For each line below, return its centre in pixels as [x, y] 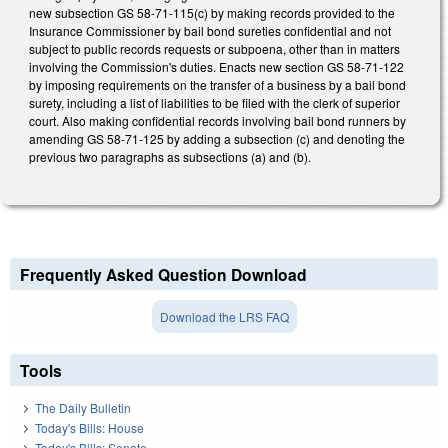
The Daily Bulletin [83, 407]
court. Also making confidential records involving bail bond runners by [217, 120]
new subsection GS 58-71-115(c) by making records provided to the [212, 12]
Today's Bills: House [89, 427]
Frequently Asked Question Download [163, 275]
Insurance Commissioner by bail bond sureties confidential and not [210, 30]
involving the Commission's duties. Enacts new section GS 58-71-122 [216, 66]
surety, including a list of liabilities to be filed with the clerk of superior [214, 102]
